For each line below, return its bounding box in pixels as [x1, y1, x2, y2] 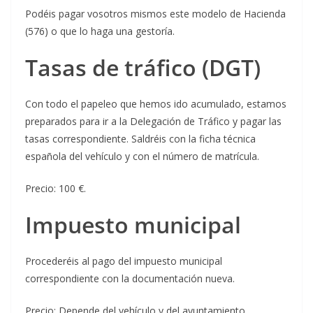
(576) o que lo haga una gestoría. [25, 24, 175, 38]
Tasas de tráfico [25, 52, 196, 83]
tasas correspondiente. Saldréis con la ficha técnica [25, 132, 256, 146]
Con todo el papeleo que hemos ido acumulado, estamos [25, 97, 286, 111]
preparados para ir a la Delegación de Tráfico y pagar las [25, 115, 282, 129]
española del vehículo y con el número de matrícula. [25, 150, 259, 163]
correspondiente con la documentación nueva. [25, 272, 235, 286]
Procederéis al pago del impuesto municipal [25, 254, 222, 268]
